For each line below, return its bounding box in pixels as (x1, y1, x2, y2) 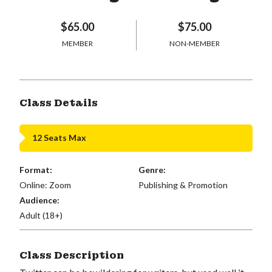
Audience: (19, 194, 59, 205)
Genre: (138, 164, 166, 175)
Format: (19, 164, 52, 175)
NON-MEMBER (169, 38, 220, 48)
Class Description (19, 248, 124, 262)
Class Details (19, 96, 98, 109)
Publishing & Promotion (138, 179, 228, 190)
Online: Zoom (19, 179, 71, 190)
